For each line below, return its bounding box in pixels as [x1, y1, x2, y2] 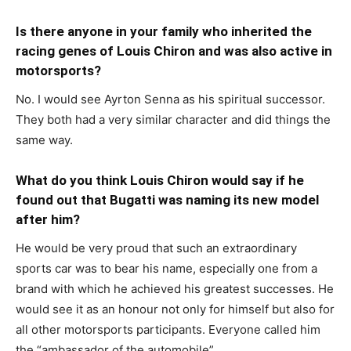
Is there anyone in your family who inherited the [16, 23, 312, 39]
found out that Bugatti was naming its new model [16, 191, 319, 208]
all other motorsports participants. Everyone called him [16, 321, 320, 337]
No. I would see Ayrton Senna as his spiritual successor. [16, 91, 325, 107]
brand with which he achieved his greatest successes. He [16, 280, 334, 296]
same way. [16, 132, 73, 147]
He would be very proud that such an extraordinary [16, 240, 297, 255]
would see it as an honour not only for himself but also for [16, 301, 335, 317]
